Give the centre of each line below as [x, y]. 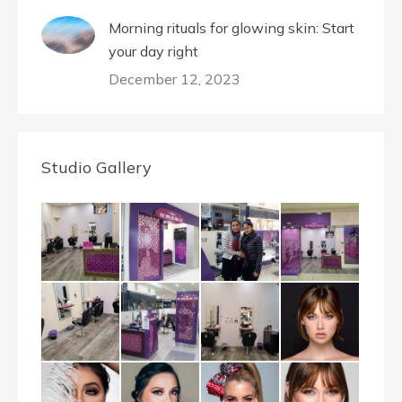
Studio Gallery [96, 167]
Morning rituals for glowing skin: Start [232, 28]
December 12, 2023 [175, 79]
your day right [153, 51]
